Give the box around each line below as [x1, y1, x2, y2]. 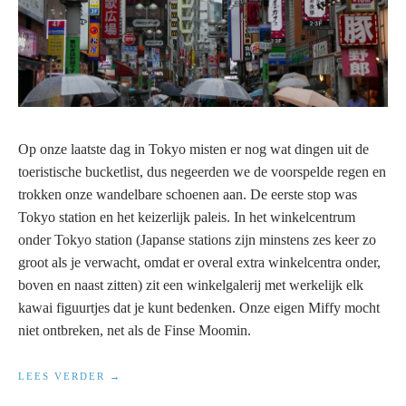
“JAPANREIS [109, 370, 183, 382]
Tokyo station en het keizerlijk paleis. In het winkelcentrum [18, 209, 355, 226]
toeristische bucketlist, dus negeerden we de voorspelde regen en [18, 164, 386, 180]
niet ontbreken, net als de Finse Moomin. [18, 323, 251, 339]
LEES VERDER [18, 371, 110, 382]
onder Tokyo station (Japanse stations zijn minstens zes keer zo [18, 232, 376, 248]
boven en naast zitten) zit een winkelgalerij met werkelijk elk [18, 277, 363, 294]
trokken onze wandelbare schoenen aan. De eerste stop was [18, 187, 357, 203]
